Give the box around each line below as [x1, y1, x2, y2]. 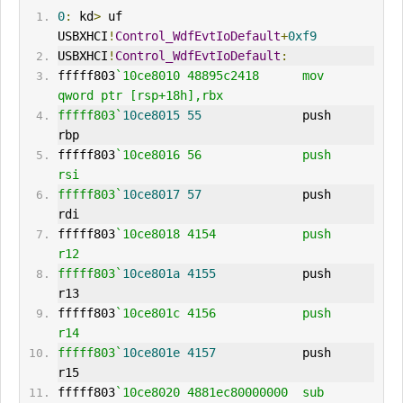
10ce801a [121, 266, 180, 282]
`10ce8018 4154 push [114, 227, 331, 242]
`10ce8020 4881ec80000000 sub [114, 385, 324, 400]
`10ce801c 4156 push [114, 306, 331, 321]
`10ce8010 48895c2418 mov [114, 68, 324, 84]
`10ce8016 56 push [114, 148, 331, 163]
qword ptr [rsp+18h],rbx [57, 88, 223, 103]
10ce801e [121, 345, 180, 361]
